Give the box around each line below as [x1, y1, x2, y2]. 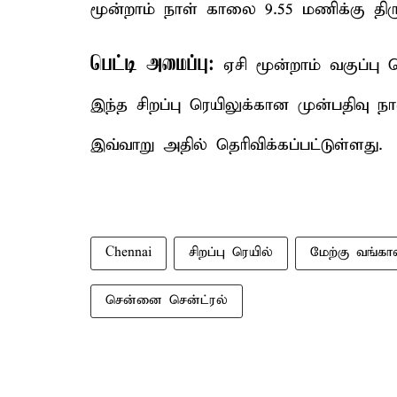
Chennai [105, 245, 152, 261]
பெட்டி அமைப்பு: [90, 53, 214, 76]
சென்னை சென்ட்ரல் [105, 292, 228, 308]
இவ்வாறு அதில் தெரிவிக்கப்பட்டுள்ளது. [90, 135, 383, 155]
